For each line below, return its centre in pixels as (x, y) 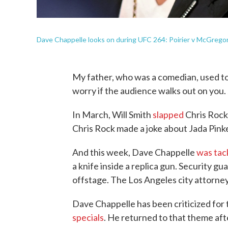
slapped (168, 115)
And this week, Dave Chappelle (134, 152)
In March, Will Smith (112, 115)
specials (88, 217)
